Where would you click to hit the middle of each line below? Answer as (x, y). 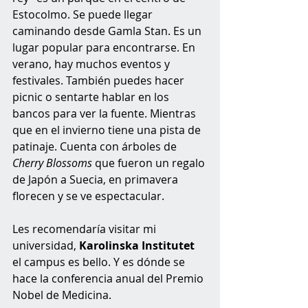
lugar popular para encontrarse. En (105, 48)
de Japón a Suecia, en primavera (97, 180)
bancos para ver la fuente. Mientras (106, 114)
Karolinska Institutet (137, 246)
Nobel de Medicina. (63, 295)
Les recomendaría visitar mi (86, 229)
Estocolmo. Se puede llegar (84, 15)
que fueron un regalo (150, 163)
